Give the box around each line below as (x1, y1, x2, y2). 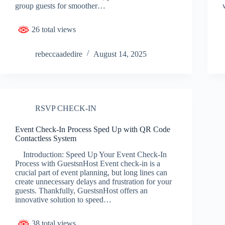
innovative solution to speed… (15, 195, 111, 204)
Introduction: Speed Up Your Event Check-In (15, 150, 167, 159)
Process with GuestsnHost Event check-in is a (15, 159, 160, 168)
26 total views (30, 25, 76, 34)
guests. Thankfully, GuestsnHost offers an (15, 186, 148, 195)
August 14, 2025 (93, 49, 147, 58)
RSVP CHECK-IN (35, 103, 96, 113)
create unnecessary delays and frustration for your (15, 177, 172, 186)
